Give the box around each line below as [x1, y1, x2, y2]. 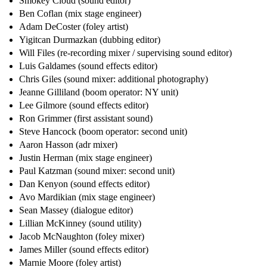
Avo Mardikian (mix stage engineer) [19, 192, 155, 203]
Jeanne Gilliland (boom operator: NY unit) [19, 87, 178, 98]
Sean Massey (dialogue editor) [19, 205, 133, 216]
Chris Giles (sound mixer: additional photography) [19, 74, 208, 85]
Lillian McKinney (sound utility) [19, 218, 141, 229]
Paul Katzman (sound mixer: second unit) [19, 166, 175, 176]
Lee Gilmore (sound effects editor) [19, 100, 148, 111]
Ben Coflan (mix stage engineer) [19, 8, 141, 19]
